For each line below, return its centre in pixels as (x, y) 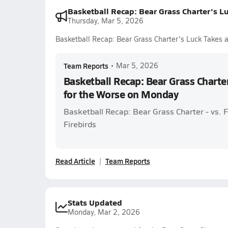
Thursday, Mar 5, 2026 (105, 21)
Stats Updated (95, 202)
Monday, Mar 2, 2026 (104, 212)
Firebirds (80, 124)
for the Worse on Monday (121, 94)
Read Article (75, 161)
